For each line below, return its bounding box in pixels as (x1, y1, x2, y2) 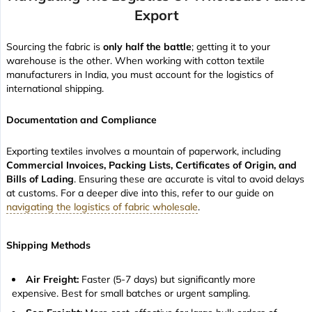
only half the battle (103, 40, 192, 54)
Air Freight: (26, 273, 81, 286)
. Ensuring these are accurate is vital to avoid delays (74, 173, 304, 186)
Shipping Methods (6, 239, 91, 252)
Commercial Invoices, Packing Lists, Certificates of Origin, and (6, 159, 297, 172)
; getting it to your (192, 40, 270, 54)
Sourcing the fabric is (6, 40, 103, 54)
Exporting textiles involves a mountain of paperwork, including (6, 145, 281, 158)
